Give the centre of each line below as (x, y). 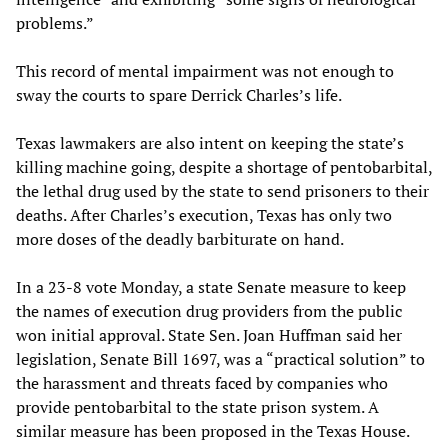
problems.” (55, 23)
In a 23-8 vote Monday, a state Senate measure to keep (211, 287)
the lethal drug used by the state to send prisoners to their (222, 191)
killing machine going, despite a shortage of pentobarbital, (224, 167)
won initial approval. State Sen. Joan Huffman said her (209, 335)
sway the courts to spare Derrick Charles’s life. (179, 95)
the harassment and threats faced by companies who (202, 383)
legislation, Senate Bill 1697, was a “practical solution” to (220, 359)
